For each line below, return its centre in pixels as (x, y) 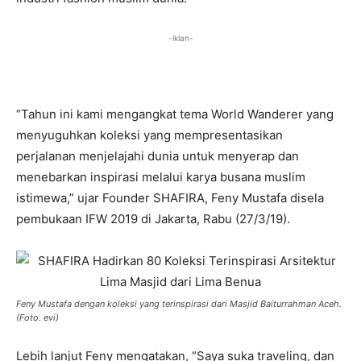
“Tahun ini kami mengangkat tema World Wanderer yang (175, 114)
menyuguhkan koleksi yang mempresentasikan (149, 135)
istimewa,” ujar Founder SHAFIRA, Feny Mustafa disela (170, 198)
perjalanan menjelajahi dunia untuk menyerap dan (158, 156)
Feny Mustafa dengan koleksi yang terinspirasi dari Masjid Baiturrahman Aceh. (179, 304)
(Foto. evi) (37, 317)
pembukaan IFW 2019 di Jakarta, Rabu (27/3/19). (153, 219)
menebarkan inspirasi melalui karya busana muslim (161, 177)
